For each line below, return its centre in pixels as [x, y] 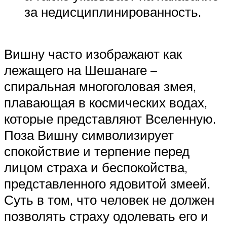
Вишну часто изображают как [93, 54]
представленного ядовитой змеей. [107, 184]
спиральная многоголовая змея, [100, 86]
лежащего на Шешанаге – [81, 70]
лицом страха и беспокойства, [96, 167]
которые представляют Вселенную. [110, 119]
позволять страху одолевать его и [106, 216]
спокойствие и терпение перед [97, 151]
